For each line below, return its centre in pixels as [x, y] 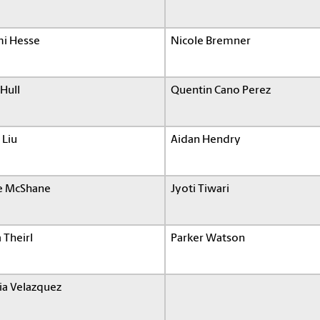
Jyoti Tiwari [200, 189]
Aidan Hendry [206, 140]
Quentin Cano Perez [221, 90]
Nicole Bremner [211, 41]
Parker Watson [208, 238]
